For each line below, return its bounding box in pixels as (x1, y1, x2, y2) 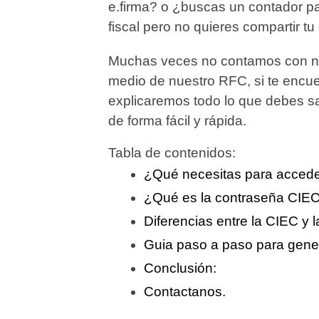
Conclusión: (144, 260, 216, 276)
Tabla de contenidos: (108, 145, 236, 160)
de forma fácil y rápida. (108, 113, 246, 128)
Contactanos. (144, 283, 226, 299)
